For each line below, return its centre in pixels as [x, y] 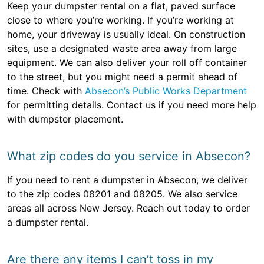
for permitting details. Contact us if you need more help [132, 105]
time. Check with [46, 91]
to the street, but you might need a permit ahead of [122, 77]
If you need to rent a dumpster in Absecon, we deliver [127, 180]
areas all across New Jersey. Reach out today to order [128, 208]
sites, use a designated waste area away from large [122, 49]
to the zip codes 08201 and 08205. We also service [122, 194]
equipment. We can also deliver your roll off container [127, 63]
